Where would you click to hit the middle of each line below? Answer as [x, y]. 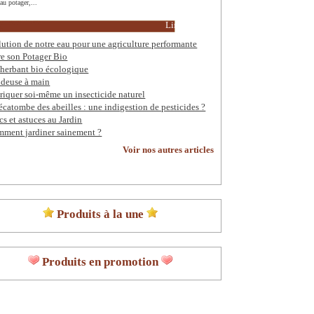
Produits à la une [100, 214]
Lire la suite [188, 25]
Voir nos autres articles [168, 150]
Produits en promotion [100, 262]
